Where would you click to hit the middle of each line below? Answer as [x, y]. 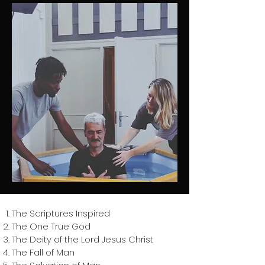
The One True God [51, 226]
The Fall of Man [43, 252]
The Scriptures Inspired [61, 213]
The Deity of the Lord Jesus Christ [83, 239]
